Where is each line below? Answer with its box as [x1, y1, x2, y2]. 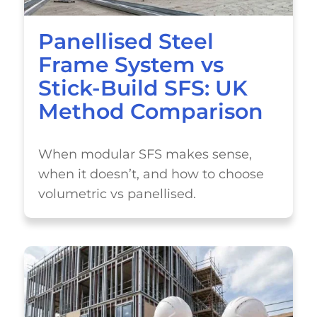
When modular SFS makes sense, [38, 146, 252, 161]
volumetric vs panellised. [38, 186, 196, 201]
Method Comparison [38, 98, 263, 125]
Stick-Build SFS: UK [38, 75, 248, 101]
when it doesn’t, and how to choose [38, 166, 264, 181]
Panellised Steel [38, 28, 214, 54]
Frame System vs [38, 52, 224, 78]
